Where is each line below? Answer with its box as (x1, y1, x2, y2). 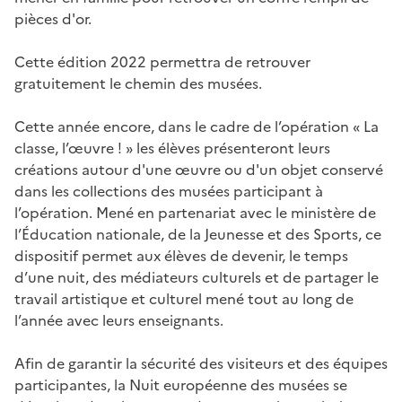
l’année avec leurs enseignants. (14, 309, 223, 331)
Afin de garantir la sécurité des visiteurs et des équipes (14, 352, 388, 374)
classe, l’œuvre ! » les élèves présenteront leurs (14, 136, 330, 159)
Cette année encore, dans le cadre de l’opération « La (14, 115, 379, 137)
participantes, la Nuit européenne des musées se (14, 373, 347, 396)
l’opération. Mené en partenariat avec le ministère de (14, 201, 376, 223)
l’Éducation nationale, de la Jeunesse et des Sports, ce (14, 223, 381, 245)
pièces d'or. (14, 7, 92, 30)
